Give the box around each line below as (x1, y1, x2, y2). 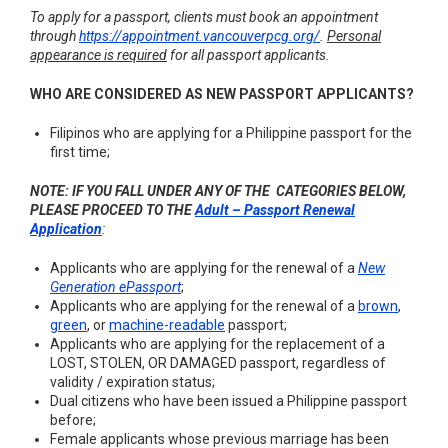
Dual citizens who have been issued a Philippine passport (50, 393, 407, 409)
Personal (327, 28, 381, 44)
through (30, 28, 79, 44)
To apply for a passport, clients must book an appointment (30, 9, 378, 25)
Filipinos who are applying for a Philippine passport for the (50, 125, 412, 141)
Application (30, 221, 102, 237)
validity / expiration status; (50, 374, 215, 390)
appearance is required (30, 47, 167, 63)
